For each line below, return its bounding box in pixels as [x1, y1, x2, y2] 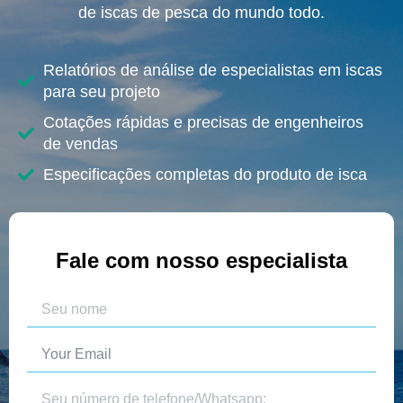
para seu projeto [42, 83, 160, 101]
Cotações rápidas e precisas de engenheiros [42, 113, 363, 131]
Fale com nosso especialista [56, 248, 347, 273]
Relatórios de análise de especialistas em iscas [42, 61, 382, 79]
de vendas [42, 135, 118, 153]
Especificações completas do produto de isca [42, 166, 367, 184]
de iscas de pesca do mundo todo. [78, 4, 325, 22]
